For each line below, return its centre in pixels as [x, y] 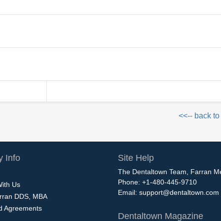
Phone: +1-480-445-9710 [157, 182]
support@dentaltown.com [179, 192]
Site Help [136, 158]
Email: [129, 192]
